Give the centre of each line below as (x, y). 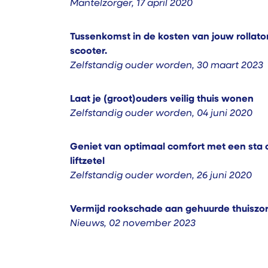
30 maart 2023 (230, 66)
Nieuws (87, 224)
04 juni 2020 (225, 114)
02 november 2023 (152, 224)
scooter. (89, 51)
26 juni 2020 (224, 176)
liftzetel (87, 162)
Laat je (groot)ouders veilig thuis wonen (162, 99)
